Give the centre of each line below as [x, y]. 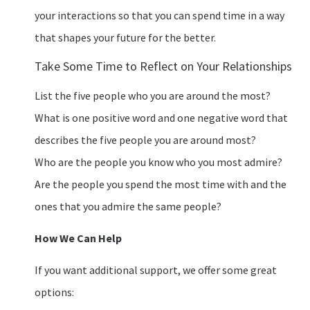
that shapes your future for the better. [125, 38]
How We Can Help [78, 238]
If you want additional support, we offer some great [156, 270]
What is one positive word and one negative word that [161, 117]
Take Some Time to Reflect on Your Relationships [163, 66]
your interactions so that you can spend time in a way [159, 16]
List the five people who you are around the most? [153, 95]
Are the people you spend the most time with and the [161, 184]
